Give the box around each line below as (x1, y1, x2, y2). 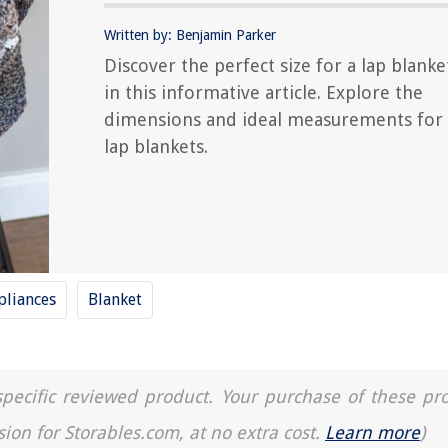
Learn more (325, 422, 420, 443)
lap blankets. (104, 136, 208, 157)
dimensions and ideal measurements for (104, 109, 443, 130)
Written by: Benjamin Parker (104, 27, 276, 43)
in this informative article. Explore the (104, 82, 423, 103)
